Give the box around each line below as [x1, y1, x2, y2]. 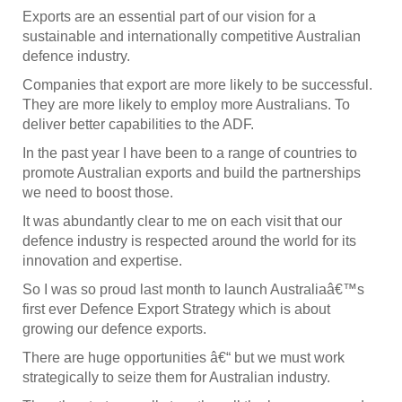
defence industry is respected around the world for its [22, 233, 356, 249]
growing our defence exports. [22, 321, 206, 337]
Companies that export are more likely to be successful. [22, 77, 372, 93]
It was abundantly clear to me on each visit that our [22, 214, 342, 230]
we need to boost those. [22, 185, 173, 201]
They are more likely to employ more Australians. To [22, 97, 350, 113]
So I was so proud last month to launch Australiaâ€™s [22, 282, 364, 298]
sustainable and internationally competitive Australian [22, 29, 361, 45]
